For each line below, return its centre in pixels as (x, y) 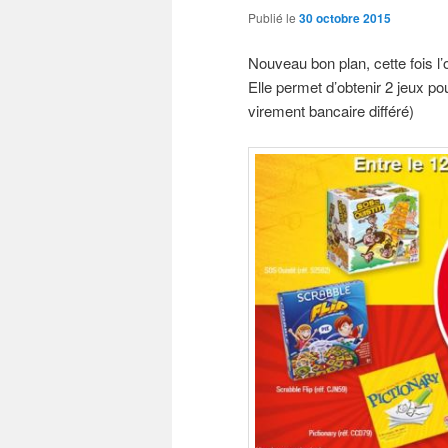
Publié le (273, 17)
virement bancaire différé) (331, 111)
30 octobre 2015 (345, 17)
